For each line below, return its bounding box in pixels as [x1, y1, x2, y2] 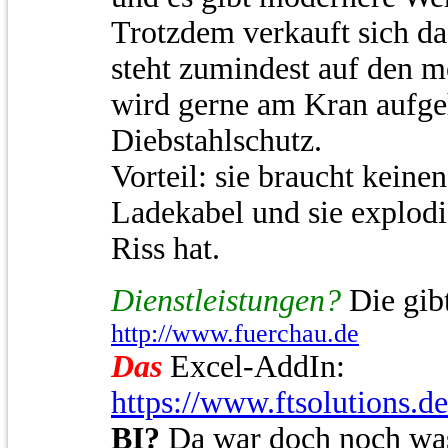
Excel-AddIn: [170, 348, 345, 384]
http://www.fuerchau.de [111, 318, 359, 348]
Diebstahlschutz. [111, 122, 322, 158]
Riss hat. [111, 230, 220, 266]
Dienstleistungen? [111, 282, 341, 318]
